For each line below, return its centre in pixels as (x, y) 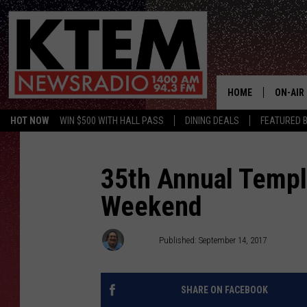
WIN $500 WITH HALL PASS (112, 121)
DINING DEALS (212, 121)
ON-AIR (289, 93)
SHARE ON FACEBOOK (224, 290)
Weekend (151, 207)
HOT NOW (30, 121)
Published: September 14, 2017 (213, 240)
